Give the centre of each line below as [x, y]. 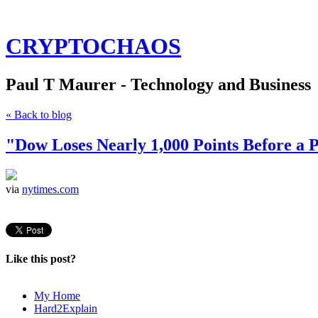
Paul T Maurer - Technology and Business [158, 84]
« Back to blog [39, 114]
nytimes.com [50, 189]
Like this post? [41, 258]
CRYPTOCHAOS [93, 46]
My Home [57, 295]
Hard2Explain [66, 308]
